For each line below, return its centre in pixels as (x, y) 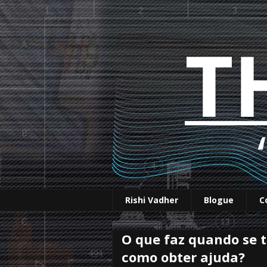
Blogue (219, 200)
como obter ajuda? (183, 257)
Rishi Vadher (152, 200)
